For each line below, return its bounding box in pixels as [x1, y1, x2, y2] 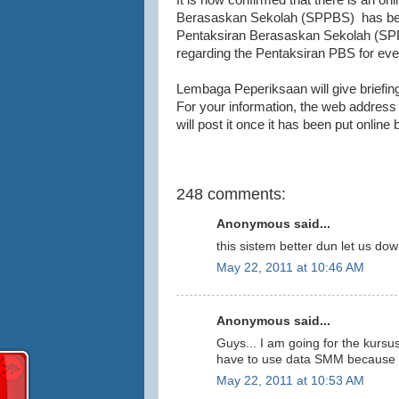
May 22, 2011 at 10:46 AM [216, 261, 364, 275]
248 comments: [176, 185, 286, 204]
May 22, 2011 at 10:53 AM [216, 374, 364, 388]
